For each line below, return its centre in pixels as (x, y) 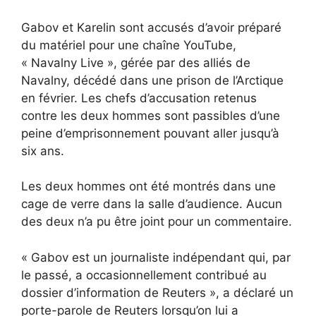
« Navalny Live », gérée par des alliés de (136, 62)
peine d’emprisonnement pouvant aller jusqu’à (150, 133)
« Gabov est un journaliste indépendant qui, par (156, 257)
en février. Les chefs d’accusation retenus (139, 98)
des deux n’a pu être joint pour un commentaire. (157, 221)
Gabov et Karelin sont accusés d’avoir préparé (151, 27)
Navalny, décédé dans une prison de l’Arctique (152, 80)
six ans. (43, 151)
